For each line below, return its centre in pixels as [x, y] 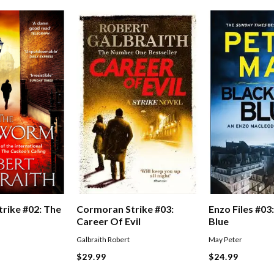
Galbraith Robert [103, 240]
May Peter [226, 240]
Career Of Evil [109, 221]
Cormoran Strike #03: [125, 209]
